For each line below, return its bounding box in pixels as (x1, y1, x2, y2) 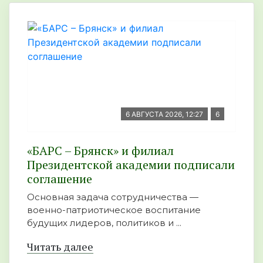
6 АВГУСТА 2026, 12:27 (126, 109, 203, 119)
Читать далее (27, 239, 93, 254)
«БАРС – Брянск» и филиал (27, 142, 174, 159)
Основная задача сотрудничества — (27, 191, 198, 203)
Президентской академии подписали (27, 156, 235, 173)
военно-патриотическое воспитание (27, 204, 201, 215)
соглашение (27, 170, 92, 187)
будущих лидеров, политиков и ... (27, 217, 181, 228)
